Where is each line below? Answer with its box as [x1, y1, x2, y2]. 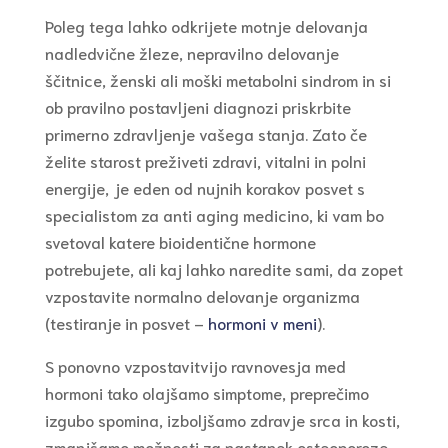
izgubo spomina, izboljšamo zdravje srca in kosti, [44, 409, 400, 431]
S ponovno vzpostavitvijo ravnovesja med [44, 355, 350, 377]
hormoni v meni [207, 312, 317, 334]
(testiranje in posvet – [44, 312, 208, 334]
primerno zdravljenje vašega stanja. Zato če [44, 123, 367, 145]
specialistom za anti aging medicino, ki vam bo [44, 204, 384, 226]
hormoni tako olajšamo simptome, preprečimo [44, 382, 369, 404]
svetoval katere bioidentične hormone [44, 231, 316, 253]
